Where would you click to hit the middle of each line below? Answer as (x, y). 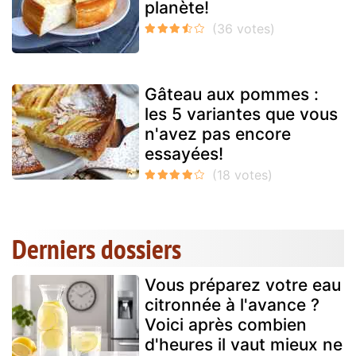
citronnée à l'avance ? (232, 305)
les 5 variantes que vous (241, 114)
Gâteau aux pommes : (232, 95)
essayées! (184, 154)
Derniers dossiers (97, 249)
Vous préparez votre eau (243, 285)
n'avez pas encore (218, 134)
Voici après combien (226, 325)
